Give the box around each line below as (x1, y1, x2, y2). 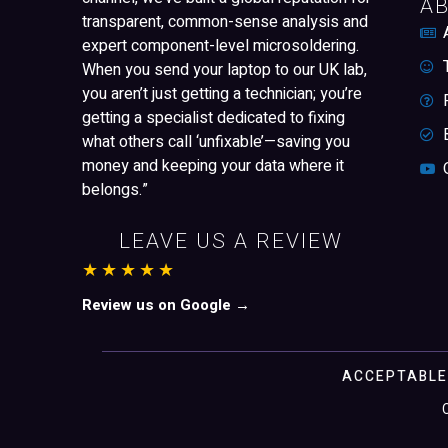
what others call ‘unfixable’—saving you (82, 130, 350, 155)
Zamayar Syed (100, 397, 208, 422)
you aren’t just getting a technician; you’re (82, 82, 362, 107)
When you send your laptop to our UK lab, (82, 58, 367, 83)
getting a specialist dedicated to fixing (82, 106, 345, 131)
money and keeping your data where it (82, 154, 344, 179)
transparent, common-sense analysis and (82, 10, 368, 35)
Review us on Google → (82, 293, 250, 316)
